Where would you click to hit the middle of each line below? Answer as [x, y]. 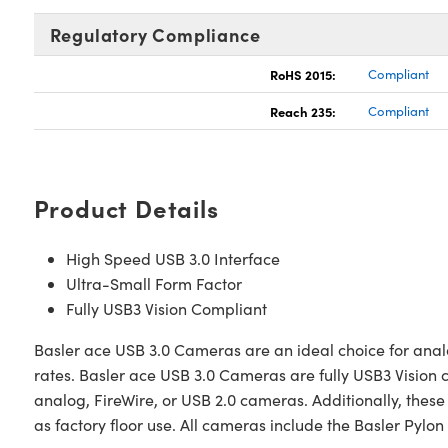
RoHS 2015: [303, 74]
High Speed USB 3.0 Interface [172, 258]
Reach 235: [303, 111]
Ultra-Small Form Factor [153, 283]
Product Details [126, 207]
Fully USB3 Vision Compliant [166, 308]
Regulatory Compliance [155, 34]
